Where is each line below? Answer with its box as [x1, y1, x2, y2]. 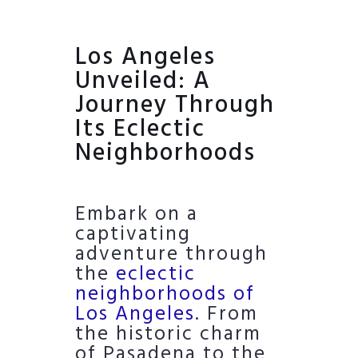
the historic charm [75, 318, 261, 351]
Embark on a [75, 198, 198, 231]
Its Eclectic [75, 109, 205, 149]
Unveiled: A [75, 62, 211, 101]
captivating [75, 218, 191, 251]
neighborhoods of [75, 278, 255, 311]
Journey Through [75, 86, 275, 125]
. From [195, 298, 258, 331]
